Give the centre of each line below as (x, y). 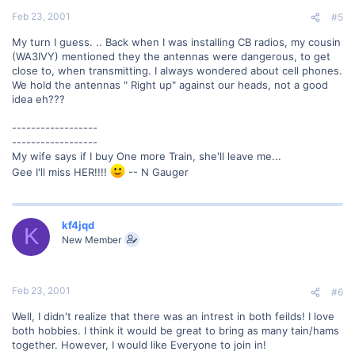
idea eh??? (38, 99)
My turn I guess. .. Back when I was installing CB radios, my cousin (176, 42)
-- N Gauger (157, 172)
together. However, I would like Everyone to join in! (139, 345)
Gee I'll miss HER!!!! (61, 172)
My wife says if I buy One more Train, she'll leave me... (147, 156)
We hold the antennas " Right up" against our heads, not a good (170, 84)
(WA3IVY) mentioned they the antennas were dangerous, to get (171, 56)
